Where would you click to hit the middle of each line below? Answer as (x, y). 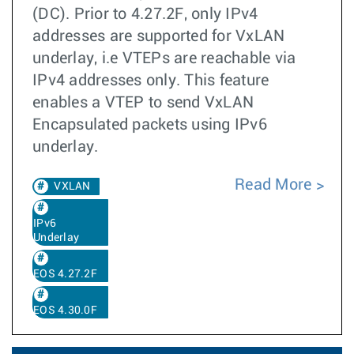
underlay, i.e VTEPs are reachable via (164, 58)
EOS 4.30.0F (65, 311)
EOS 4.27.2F (65, 274)
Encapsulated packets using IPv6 (150, 125)
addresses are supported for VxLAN (159, 36)
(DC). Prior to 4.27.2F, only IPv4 (145, 14)
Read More (275, 185)
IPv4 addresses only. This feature (151, 81)
